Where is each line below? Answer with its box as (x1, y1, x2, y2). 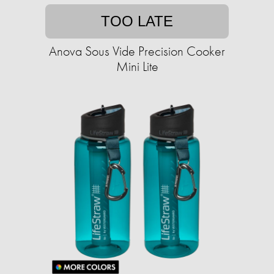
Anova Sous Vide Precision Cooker (49, 42, 225, 61)
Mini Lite (116, 57, 158, 76)
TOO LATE (101, 13, 173, 30)
